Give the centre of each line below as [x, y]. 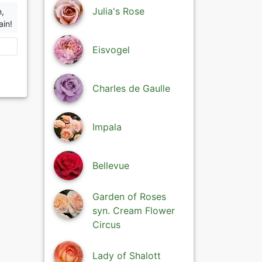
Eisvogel [111, 49]
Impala [107, 127]
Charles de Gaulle [131, 88]
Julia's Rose [118, 11]
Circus [106, 224]
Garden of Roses [129, 196]
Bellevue [111, 165]
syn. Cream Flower [134, 210]
